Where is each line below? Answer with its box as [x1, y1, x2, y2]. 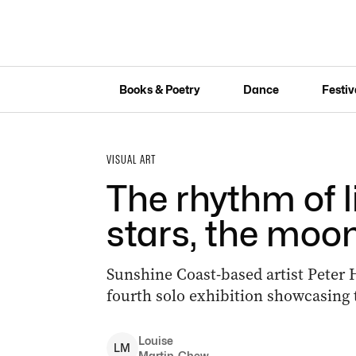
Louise [137, 334, 173, 347]
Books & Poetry [118, 82, 200, 96]
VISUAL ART [106, 153, 157, 167]
